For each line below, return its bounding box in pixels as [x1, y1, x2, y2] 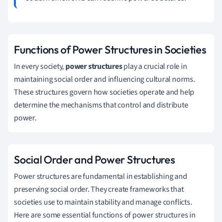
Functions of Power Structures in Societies [14, 42, 206, 56]
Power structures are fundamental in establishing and [14, 170, 187, 182]
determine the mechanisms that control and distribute [14, 99, 188, 111]
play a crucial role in [122, 60, 187, 72]
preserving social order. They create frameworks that [14, 183, 184, 195]
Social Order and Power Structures [14, 152, 175, 166]
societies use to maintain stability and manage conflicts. [14, 196, 192, 208]
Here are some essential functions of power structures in [14, 209, 196, 221]
